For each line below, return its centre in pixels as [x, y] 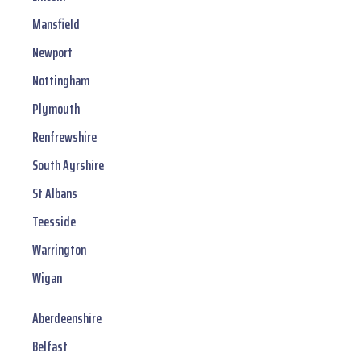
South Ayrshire [68, 166]
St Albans [55, 194]
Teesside [54, 222]
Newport [52, 53]
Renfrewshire [64, 137]
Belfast [50, 347]
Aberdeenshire [67, 319]
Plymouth [56, 109]
